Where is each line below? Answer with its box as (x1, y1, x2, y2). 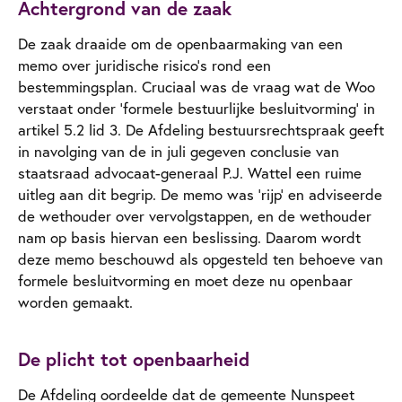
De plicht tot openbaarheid (18, 345, 249, 371)
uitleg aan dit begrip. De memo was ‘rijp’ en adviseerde (18, 183, 382, 205)
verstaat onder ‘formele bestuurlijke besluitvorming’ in (18, 97, 375, 118)
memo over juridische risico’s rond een (18, 54, 271, 75)
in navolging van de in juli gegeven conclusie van (18, 140, 339, 162)
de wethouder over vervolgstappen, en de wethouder (18, 205, 371, 226)
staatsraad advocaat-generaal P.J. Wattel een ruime (18, 162, 362, 183)
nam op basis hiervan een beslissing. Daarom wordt (18, 226, 361, 248)
